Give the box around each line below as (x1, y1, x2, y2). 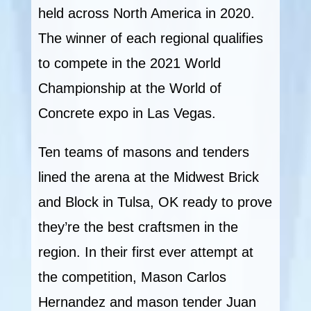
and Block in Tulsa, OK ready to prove (37, 194, 272, 210)
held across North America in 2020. (37, 5, 255, 21)
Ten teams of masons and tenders (37, 144, 249, 160)
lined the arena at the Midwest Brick (37, 169, 259, 185)
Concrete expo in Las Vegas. (37, 105, 216, 121)
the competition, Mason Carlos (37, 269, 226, 285)
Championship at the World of (37, 80, 221, 96)
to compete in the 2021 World (37, 55, 221, 71)
